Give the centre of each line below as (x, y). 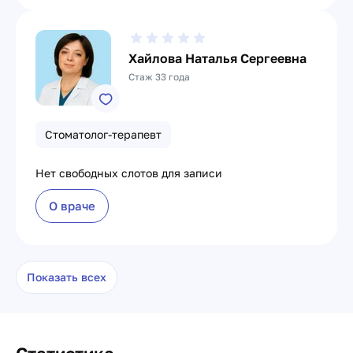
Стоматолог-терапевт (103, 134)
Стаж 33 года (159, 77)
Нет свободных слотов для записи (129, 173)
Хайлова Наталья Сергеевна (217, 58)
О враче (72, 206)
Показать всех (67, 277)
